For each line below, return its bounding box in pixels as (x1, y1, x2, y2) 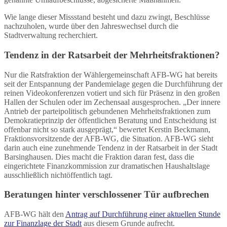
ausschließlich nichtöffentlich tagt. (4, 170, 112, 179)
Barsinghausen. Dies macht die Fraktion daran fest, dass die (4, 152, 194, 161)
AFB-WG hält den (4, 210, 65, 219)
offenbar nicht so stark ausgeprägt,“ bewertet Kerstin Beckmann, (4, 125, 210, 134)
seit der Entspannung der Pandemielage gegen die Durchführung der (4, 79, 222, 88)
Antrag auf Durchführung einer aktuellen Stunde (65, 210, 220, 219)
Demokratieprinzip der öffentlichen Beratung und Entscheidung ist (4, 116, 216, 125)
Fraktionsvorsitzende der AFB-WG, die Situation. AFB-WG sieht (4, 134, 213, 143)
